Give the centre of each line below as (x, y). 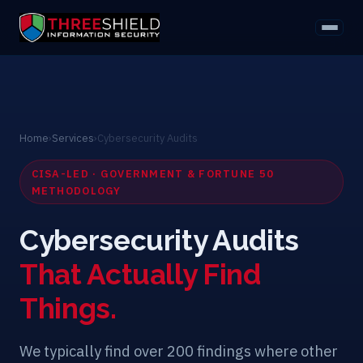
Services (73, 138)
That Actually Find (140, 275)
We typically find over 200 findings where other (179, 351)
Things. (68, 309)
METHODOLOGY (76, 190)
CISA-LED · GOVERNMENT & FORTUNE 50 (153, 173)
